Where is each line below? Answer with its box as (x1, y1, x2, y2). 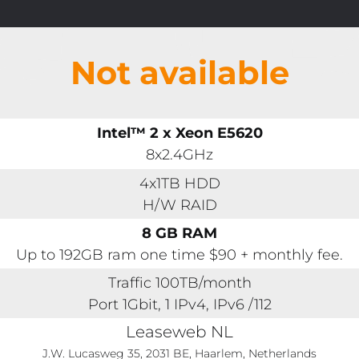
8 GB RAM (142, 224, 217, 241)
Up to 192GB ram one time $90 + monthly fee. (16, 245, 343, 263)
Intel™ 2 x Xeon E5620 (96, 124, 263, 142)
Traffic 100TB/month (107, 273, 252, 291)
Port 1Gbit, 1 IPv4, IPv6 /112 (87, 295, 272, 313)
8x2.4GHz (146, 146, 213, 163)
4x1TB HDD (139, 174, 220, 192)
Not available (70, 53, 289, 92)
